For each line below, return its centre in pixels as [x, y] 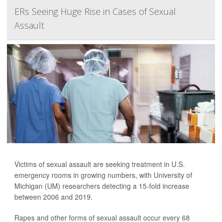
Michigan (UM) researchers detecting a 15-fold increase [102, 186]
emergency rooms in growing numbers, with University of [103, 175]
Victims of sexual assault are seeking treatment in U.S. [100, 164]
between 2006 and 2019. [54, 197]
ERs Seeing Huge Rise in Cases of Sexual [95, 11]
